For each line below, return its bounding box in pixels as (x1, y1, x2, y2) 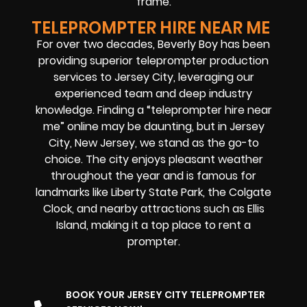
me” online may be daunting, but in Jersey (42, 119, 265, 135)
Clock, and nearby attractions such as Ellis (42, 201, 265, 217)
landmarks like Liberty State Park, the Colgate (36, 184, 271, 201)
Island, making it (56, 217, 141, 234)
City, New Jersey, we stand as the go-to (48, 135, 259, 151)
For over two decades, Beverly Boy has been (37, 36, 270, 53)
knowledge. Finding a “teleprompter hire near (35, 102, 272, 119)
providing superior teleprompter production (38, 53, 269, 69)
